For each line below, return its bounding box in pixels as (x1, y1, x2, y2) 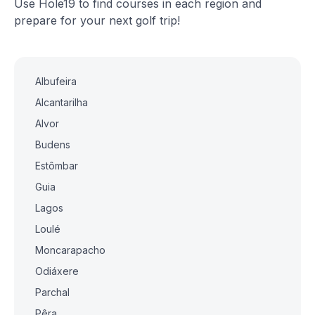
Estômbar (35, 160, 78, 172)
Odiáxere (35, 265, 79, 277)
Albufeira (35, 75, 77, 87)
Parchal (35, 286, 70, 298)
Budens (35, 139, 70, 150)
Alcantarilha (35, 96, 88, 108)
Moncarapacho (35, 244, 105, 256)
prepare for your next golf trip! (14, 13, 180, 27)
